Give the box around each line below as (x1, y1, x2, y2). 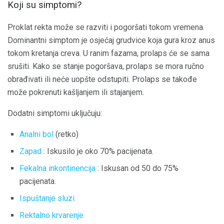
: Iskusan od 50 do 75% (95, 163, 178, 173)
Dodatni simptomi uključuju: (7, 108, 102, 118)
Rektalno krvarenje (19, 210, 83, 220)
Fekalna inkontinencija (19, 163, 95, 173)
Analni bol (19, 129, 53, 139)
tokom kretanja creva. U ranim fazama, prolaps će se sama (7, 48, 209, 58)
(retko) (53, 129, 78, 139)
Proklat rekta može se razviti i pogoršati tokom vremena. (7, 22, 204, 32)
